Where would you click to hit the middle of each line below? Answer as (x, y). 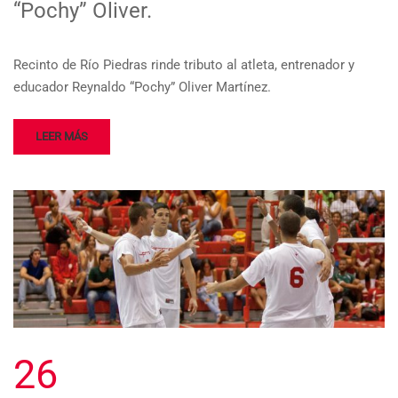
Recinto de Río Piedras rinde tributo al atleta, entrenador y (184, 65)
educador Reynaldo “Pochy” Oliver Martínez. (142, 88)
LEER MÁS (62, 137)
